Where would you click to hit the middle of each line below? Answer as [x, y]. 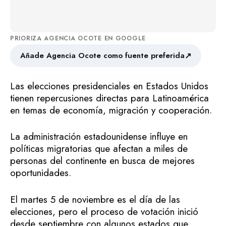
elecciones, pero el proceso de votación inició [104, 211]
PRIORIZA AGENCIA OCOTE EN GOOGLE [78, 38]
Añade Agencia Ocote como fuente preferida [102, 55]
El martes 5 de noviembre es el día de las [95, 199]
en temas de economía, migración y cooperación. [112, 110]
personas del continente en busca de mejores [102, 161]
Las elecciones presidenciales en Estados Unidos [109, 86]
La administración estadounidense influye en [99, 136]
